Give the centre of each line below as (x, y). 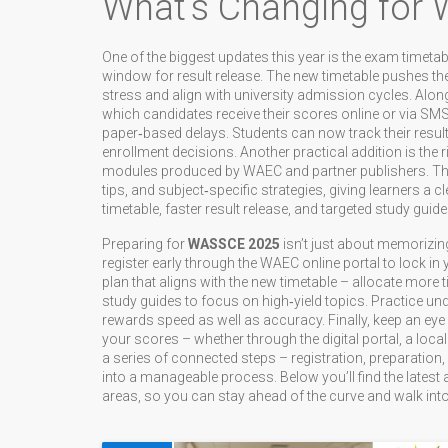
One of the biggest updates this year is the (233, 57)
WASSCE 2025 (234, 244)
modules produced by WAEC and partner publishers (264, 171)
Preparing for (145, 244)
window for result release (181, 76)
